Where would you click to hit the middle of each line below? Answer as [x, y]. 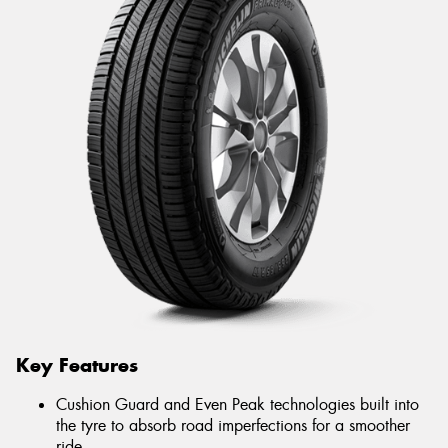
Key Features [77, 365]
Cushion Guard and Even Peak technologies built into [237, 405]
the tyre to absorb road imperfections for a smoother [233, 426]
